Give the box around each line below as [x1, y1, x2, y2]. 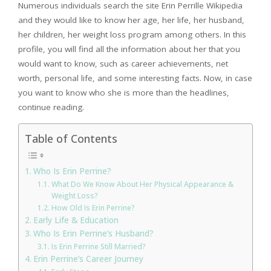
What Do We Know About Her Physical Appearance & [51, 178, 233, 189]
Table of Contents [25, 131, 117, 146]
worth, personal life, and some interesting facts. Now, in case [18, 72, 252, 83]
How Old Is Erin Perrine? [51, 202, 135, 213]
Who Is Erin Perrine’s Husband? [33, 227, 154, 239]
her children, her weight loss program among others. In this [18, 28, 246, 40]
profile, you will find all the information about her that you [18, 43, 240, 54]
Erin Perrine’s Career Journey [33, 253, 143, 264]
